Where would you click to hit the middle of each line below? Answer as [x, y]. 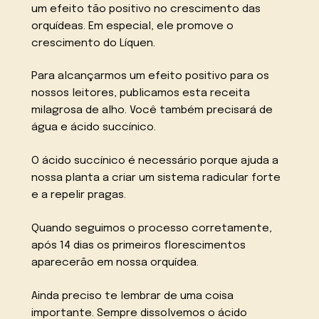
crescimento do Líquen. [94, 43]
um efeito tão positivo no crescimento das [146, 9]
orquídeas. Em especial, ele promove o [133, 26]
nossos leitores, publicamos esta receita [141, 94]
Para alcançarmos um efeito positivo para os [151, 77]
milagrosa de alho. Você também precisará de [152, 111]
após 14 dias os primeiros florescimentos [139, 246]
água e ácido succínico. [94, 128]
